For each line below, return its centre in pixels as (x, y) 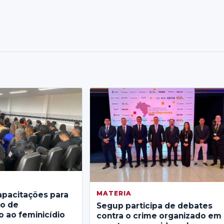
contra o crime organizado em (159, 215)
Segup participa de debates (155, 205)
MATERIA (114, 193)
